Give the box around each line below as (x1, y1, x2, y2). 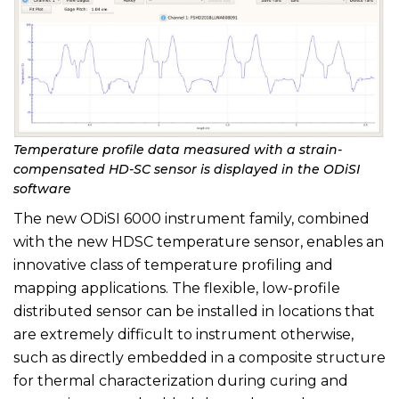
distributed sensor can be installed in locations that (13, 302, 375, 320)
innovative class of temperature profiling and (13, 256, 333, 273)
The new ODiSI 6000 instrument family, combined (13, 209, 370, 227)
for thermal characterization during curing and (13, 371, 348, 389)
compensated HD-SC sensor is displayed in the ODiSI (13, 160, 360, 177)
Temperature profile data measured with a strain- (13, 141, 342, 158)
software (13, 180, 71, 197)
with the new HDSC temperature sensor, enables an (13, 232, 384, 250)
